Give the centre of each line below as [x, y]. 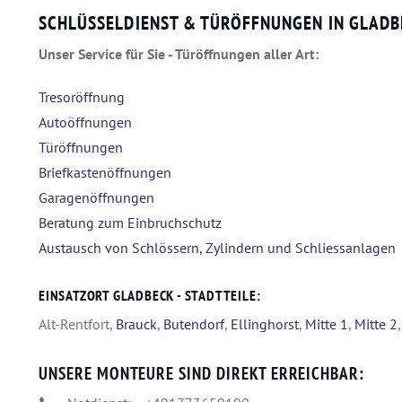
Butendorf [194, 323]
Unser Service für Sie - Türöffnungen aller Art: [179, 53]
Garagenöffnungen [96, 197]
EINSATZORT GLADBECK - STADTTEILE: [150, 295]
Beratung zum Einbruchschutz [130, 222]
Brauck [136, 323]
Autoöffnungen [85, 122]
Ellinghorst [265, 323]
